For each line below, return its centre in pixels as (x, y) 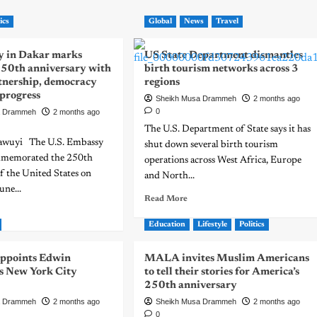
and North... (169, 176)
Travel (227, 22)
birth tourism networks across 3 (221, 69)
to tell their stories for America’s (221, 272)
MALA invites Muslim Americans (226, 259)
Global (160, 22)
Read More (166, 199)
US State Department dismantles (223, 56)
